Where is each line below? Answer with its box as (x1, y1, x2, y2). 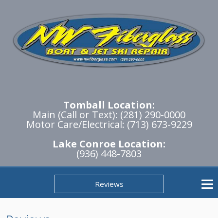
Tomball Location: (63, 98, 155, 112)
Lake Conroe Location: (53, 137, 165, 151)
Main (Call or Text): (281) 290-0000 (33, 108, 185, 122)
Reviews (94, 179, 124, 189)
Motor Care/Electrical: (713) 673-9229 (26, 118, 192, 131)
